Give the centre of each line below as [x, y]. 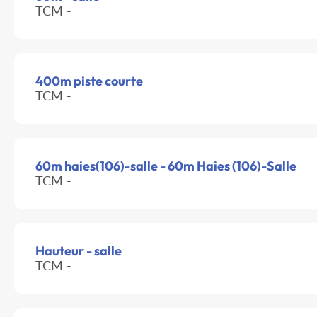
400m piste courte [89, 81]
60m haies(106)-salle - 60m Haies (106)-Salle [166, 166]
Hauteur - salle [79, 251]
